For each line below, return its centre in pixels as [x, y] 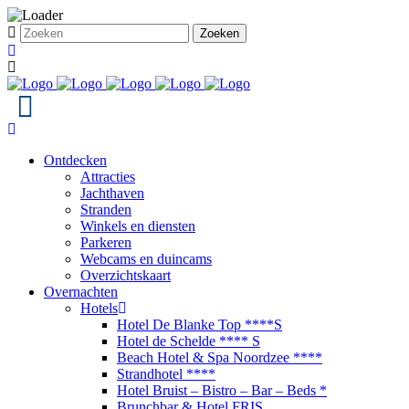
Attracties [108, 177]
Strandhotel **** [166, 374]
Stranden [106, 210]
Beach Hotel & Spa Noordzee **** [220, 357]
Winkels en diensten [138, 226]
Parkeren [106, 242]
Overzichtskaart [126, 275]
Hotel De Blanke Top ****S [199, 325]
